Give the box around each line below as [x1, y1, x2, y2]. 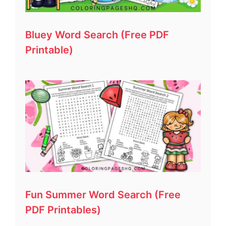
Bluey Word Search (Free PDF [25, 28, 169, 41]
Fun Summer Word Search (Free [25, 188, 181, 201]
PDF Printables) [25, 203, 101, 216]
